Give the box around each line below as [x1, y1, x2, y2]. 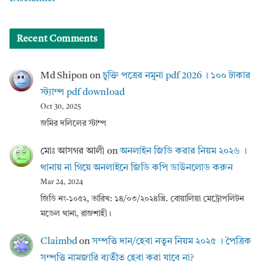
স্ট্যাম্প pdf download [40, 88, 125, 98]
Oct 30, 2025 [40, 103, 81, 111]
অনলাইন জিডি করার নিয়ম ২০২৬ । [120, 147, 247, 157]
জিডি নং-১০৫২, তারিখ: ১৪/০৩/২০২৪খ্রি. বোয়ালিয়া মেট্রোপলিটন [40, 195, 244, 204]
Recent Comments [17, 34, 98, 45]
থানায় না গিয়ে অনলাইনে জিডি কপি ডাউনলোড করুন [40, 163, 233, 173]
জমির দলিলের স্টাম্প [40, 119, 106, 128]
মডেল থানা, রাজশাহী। [40, 210, 111, 218]
